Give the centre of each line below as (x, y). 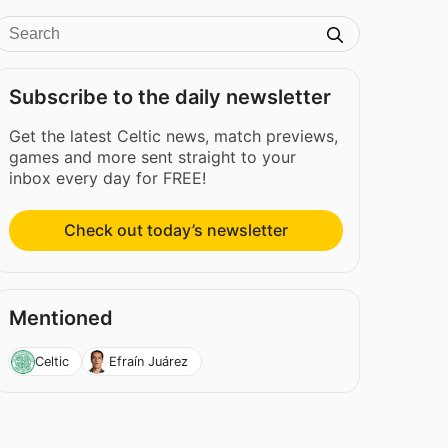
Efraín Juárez (149, 361)
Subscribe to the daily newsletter (170, 97)
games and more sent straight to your (153, 157)
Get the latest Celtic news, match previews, (174, 136)
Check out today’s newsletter (176, 230)
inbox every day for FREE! (108, 178)
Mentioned (61, 318)
